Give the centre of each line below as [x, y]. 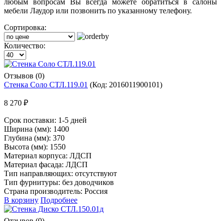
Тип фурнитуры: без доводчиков [59, 182]
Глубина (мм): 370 [34, 138]
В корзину [21, 200]
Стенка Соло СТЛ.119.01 [46, 84]
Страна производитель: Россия [56, 191]
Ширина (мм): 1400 [37, 129]
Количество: [25, 45]
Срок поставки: [31, 120]
